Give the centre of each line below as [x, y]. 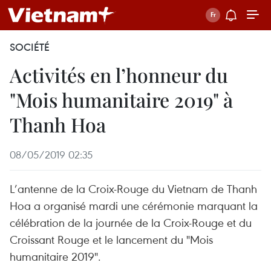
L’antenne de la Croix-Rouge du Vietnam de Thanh [133, 188]
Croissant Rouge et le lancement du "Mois [111, 239]
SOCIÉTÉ [30, 47]
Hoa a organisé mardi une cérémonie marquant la [134, 205]
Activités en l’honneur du [119, 75]
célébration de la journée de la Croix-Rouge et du [131, 222]
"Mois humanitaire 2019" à [121, 100]
